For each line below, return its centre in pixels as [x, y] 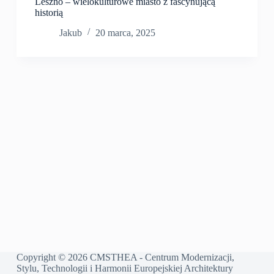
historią [49, 13]
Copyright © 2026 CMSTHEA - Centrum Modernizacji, [125, 257]
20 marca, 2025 [125, 32]
